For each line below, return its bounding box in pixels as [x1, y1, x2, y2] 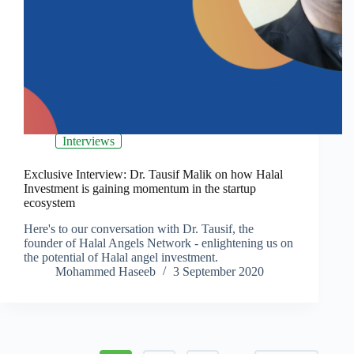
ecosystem [24, 196, 75, 210]
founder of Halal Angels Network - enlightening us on [24, 236, 293, 250]
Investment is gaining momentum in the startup [24, 182, 256, 196]
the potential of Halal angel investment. [24, 250, 218, 265]
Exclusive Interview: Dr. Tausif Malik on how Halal [24, 168, 283, 182]
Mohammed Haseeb [55, 265, 156, 279]
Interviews [62, 134, 115, 149]
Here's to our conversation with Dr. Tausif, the [24, 222, 254, 236]
